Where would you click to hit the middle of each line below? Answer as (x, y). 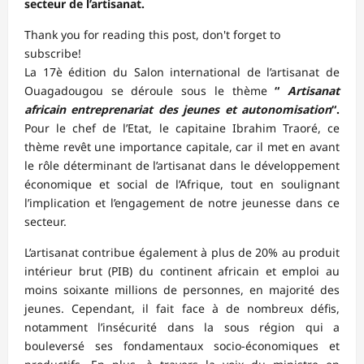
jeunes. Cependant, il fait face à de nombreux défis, (182, 309)
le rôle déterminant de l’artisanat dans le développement (182, 166)
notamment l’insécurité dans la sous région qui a (182, 327)
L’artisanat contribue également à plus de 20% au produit (182, 253)
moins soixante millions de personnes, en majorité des (182, 290)
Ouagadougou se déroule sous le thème (150, 91)
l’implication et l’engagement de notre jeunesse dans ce (182, 203)
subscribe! (53, 54)
